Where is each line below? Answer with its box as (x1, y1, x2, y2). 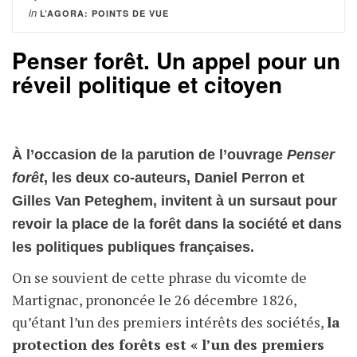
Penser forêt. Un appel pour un (12, 44, 340, 77)
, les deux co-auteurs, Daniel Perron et (44, 170, 304, 186)
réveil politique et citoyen (12, 68, 282, 101)
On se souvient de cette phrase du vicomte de (12, 268, 307, 288)
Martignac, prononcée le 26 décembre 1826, (12, 290, 296, 310)
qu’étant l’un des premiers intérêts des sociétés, (12, 312, 327, 332)
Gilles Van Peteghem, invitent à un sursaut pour (12, 193, 337, 210)
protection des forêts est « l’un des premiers (12, 335, 324, 355)
